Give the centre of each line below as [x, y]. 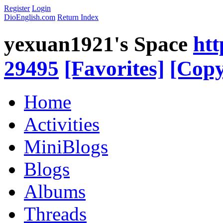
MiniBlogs [66, 146]
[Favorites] [114, 68]
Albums [55, 191]
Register [17, 8]
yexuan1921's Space [96, 44]
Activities [62, 124]
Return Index [78, 17]
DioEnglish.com [30, 17]
